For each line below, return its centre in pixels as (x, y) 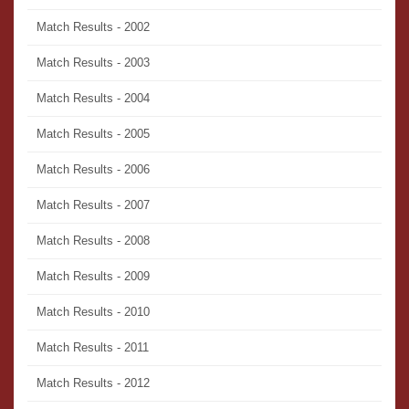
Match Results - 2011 (93, 348)
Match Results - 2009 (93, 277)
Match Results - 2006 (93, 170)
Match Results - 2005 (93, 134)
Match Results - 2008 (93, 241)
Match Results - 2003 (93, 63)
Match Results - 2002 (93, 27)
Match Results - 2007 (93, 205)
